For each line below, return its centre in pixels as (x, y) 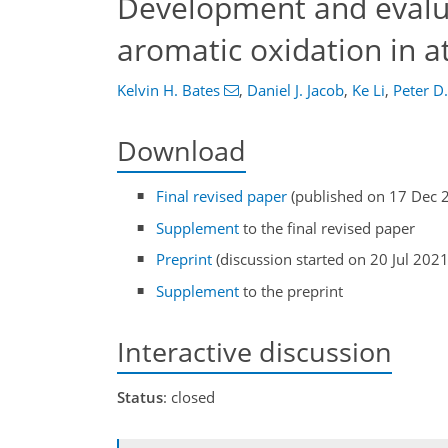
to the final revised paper (327, 227)
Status (140, 397)
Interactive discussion (254, 351)
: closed (189, 397)
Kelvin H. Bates (168, 90)
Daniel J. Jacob (295, 90)
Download (181, 150)
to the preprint (291, 290)
